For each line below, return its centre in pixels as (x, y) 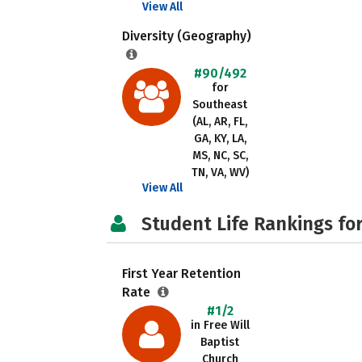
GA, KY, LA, (220, 139)
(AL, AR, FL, (220, 122)
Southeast (220, 105)
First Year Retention (181, 274)
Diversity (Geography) (187, 36)
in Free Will (220, 325)
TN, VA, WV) (220, 173)
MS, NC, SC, (220, 156)
